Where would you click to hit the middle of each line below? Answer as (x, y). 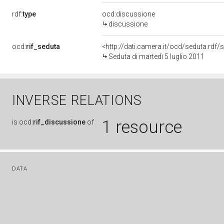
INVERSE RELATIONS (77, 100)
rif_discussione (59, 122)
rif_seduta (43, 46)
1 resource (142, 127)
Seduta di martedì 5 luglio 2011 (156, 56)
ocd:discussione (128, 14)
